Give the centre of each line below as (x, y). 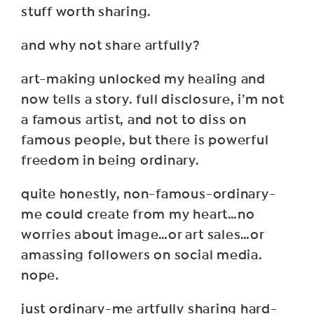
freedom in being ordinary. (110, 161)
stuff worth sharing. (87, 12)
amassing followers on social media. (142, 255)
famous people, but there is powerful (145, 141)
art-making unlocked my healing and (143, 80)
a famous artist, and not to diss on (134, 120)
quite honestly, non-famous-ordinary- (149, 194)
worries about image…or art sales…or (143, 235)
